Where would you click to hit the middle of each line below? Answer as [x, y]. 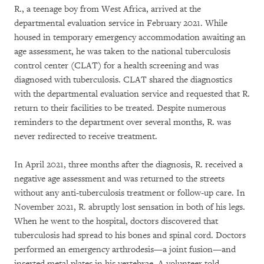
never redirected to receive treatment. [86, 136]
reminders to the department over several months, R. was [123, 122]
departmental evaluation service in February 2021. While [121, 23]
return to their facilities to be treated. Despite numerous [120, 108]
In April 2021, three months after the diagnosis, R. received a [128, 164]
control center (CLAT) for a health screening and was [116, 65]
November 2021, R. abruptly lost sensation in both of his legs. [130, 207]
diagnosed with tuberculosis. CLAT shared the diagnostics [123, 80]
